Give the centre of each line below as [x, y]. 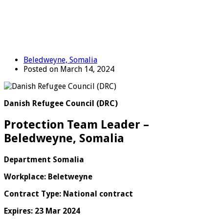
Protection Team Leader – [77, 124]
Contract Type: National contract [68, 194]
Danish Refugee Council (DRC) [61, 103]
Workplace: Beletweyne [48, 176]
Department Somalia [44, 159]
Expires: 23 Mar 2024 [42, 211]
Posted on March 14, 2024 [69, 69]
